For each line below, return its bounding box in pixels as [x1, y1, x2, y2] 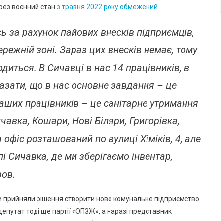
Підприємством [35, 34, 83, 41]
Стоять [35, 11, 57, 19]
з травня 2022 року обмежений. [57, 2, 159, 11]
